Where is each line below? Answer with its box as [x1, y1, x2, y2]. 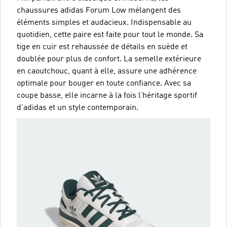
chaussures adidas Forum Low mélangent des [17, 6, 181, 15]
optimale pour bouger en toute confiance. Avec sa [17, 79, 191, 88]
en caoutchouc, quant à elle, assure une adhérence [17, 67, 197, 75]
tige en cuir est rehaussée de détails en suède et [17, 43, 187, 51]
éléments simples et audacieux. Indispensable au [17, 18, 192, 27]
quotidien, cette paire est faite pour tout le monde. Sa [17, 30, 203, 39]
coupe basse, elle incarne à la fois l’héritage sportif [17, 91, 197, 100]
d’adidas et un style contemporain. [17, 103, 138, 112]
